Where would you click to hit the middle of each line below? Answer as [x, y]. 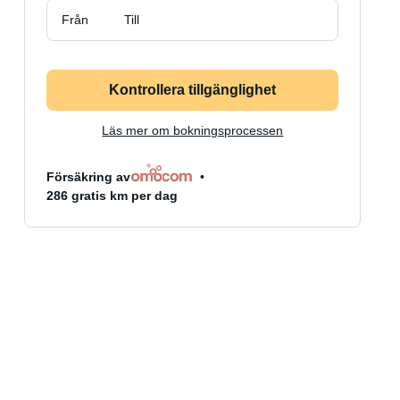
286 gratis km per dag [112, 196]
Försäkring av [89, 177]
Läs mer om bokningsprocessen [193, 130]
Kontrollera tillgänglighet [193, 90]
